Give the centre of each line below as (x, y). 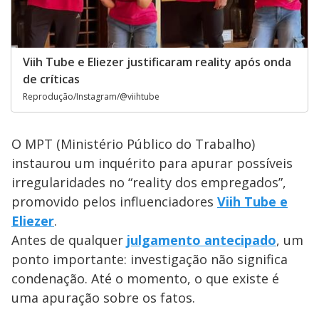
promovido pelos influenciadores (114, 202)
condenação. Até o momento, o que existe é (145, 279)
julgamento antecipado (202, 240)
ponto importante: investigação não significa (150, 260)
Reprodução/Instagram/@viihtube (91, 97)
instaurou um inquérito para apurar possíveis (152, 163)
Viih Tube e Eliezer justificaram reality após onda (157, 62)
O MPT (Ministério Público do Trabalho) (133, 144)
